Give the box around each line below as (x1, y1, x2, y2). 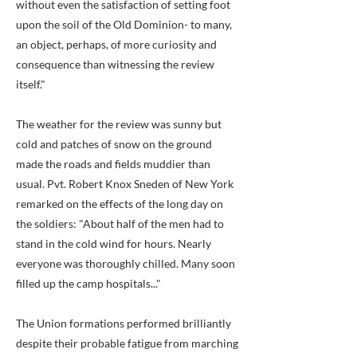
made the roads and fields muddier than (16, 157, 210, 171)
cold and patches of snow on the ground (16, 137, 212, 151)
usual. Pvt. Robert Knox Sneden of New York (16, 177, 233, 190)
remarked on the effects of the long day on (16, 197, 223, 210)
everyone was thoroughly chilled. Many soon (16, 257, 235, 270)
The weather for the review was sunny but (16, 117, 222, 131)
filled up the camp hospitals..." (16, 277, 161, 290)
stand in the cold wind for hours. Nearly (16, 237, 211, 250)
